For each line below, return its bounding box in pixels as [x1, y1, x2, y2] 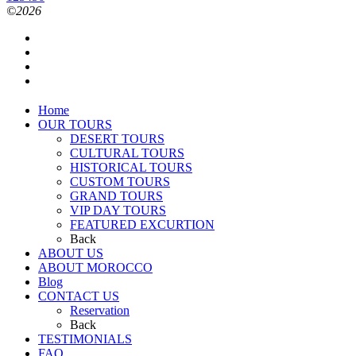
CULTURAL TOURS [70, 145, 184, 160]
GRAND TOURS [70, 188, 163, 203]
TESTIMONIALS [38, 331, 132, 346]
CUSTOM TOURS [70, 174, 170, 188]
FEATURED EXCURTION [70, 217, 215, 231]
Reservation [70, 303, 130, 317]
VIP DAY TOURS [70, 203, 166, 217]
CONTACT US [38, 288, 119, 303]
